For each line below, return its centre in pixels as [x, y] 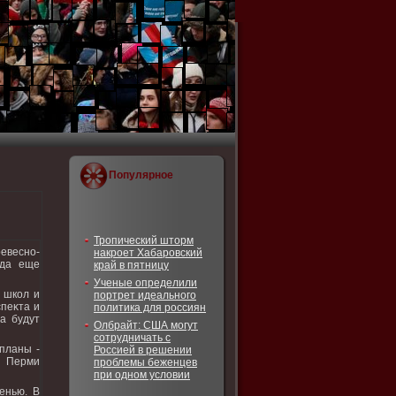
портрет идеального [145, 295]
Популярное [141, 175]
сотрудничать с [132, 338]
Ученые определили [145, 283]
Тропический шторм [144, 240]
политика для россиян [150, 308]
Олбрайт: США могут [146, 325]
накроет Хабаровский [148, 253]
